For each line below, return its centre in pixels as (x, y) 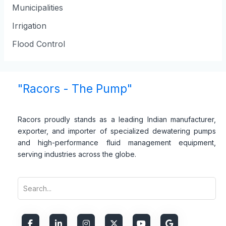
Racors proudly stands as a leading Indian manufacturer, (117, 120)
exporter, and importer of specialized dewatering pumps (117, 131)
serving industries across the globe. (77, 154)
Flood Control (38, 44)
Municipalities (37, 8)
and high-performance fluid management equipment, (117, 143)
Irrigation (29, 26)
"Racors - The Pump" (75, 89)
